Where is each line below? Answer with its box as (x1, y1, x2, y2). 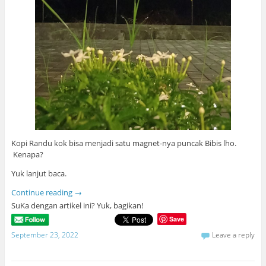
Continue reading (11, 186, 74, 198)
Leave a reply (212, 229, 255, 240)
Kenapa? (11, 148, 43, 160)
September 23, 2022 (11, 229, 78, 240)
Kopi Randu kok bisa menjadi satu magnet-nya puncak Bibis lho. (11, 137, 236, 148)
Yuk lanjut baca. (11, 167, 66, 179)
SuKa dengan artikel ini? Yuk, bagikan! (11, 199, 143, 211)
